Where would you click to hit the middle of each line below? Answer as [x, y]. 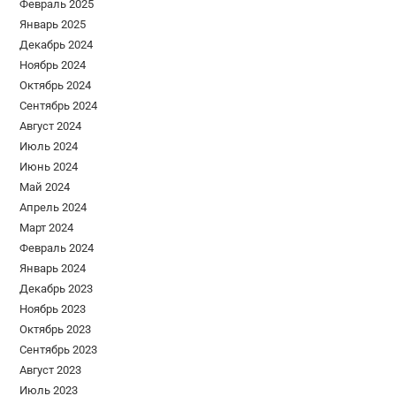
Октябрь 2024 [56, 86]
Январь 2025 [53, 25]
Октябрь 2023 [56, 330]
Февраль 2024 [57, 248]
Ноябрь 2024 [53, 65]
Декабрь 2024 [57, 45]
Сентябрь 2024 [59, 106]
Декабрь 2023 [57, 289]
